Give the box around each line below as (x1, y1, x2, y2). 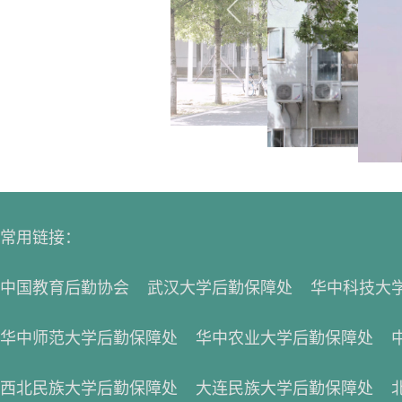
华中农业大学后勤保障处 (196, 329, 373, 347)
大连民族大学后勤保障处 (196, 380, 373, 398)
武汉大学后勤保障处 (147, 279, 293, 297)
